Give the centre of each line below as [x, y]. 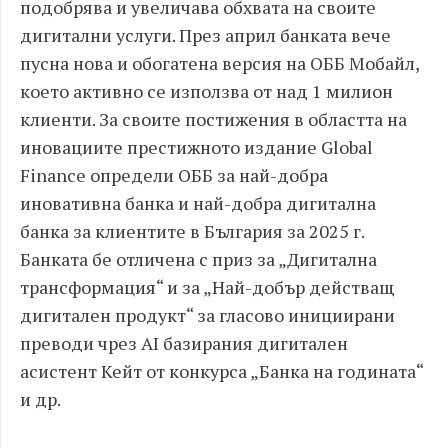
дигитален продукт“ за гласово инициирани [207, 315]
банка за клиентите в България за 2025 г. [192, 231]
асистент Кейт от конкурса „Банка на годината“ [221, 371]
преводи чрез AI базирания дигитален [184, 343]
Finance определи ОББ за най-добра [174, 175]
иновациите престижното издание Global [196, 147]
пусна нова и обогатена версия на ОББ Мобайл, [219, 63]
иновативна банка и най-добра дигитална [198, 203]
